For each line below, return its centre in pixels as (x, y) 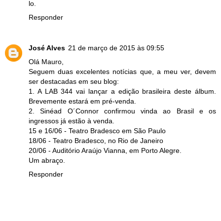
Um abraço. (47, 161)
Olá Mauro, (46, 62)
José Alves (47, 48)
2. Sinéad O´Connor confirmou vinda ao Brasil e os (122, 111)
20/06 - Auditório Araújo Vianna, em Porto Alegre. (105, 151)
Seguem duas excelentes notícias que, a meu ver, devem (122, 72)
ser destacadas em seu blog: (74, 82)
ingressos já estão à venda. (72, 121)
